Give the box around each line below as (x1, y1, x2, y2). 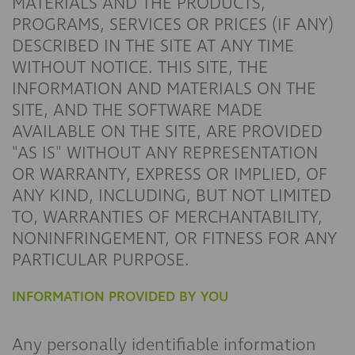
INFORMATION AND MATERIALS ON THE (12, 77, 316, 101)
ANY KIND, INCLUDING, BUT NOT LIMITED (12, 184, 331, 208)
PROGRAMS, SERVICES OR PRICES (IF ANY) (12, 13, 334, 36)
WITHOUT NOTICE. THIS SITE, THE (12, 55, 268, 79)
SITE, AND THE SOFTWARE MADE (12, 98, 262, 122)
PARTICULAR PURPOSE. (12, 248, 189, 272)
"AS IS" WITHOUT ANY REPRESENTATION (12, 141, 318, 165)
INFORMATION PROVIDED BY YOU (12, 287, 228, 307)
